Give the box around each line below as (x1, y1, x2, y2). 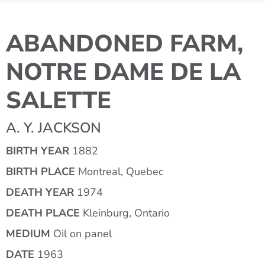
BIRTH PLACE (6, 164, 75, 179)
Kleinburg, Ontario (80, 206, 170, 221)
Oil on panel (50, 227, 112, 241)
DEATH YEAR (6, 185, 74, 200)
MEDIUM (6, 227, 50, 241)
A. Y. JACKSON (6, 118, 101, 137)
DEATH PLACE (6, 206, 80, 221)
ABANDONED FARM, (6, 28, 243, 60)
